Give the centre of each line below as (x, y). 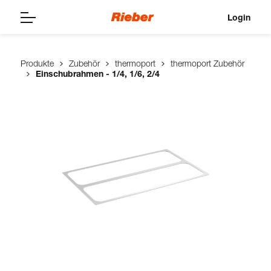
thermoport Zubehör (207, 63)
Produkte (37, 63)
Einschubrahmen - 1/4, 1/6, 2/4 (98, 73)
